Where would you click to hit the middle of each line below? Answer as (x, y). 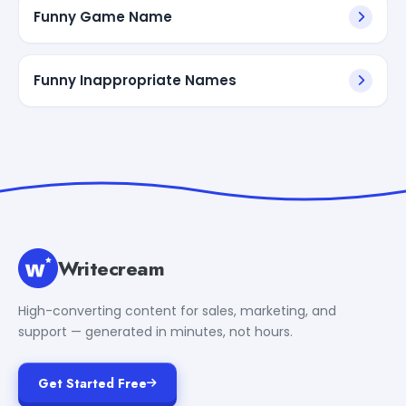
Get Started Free (92, 383)
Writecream (111, 268)
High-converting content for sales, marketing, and (177, 310)
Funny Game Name (103, 16)
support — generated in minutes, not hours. (155, 331)
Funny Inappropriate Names (135, 80)
